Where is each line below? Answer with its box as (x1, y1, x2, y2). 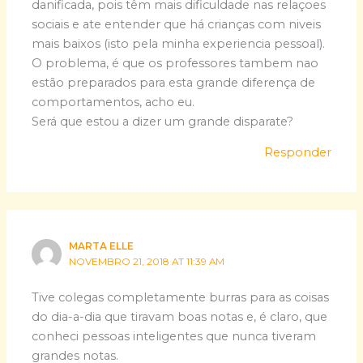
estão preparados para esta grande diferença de (32, 75, 316, 90)
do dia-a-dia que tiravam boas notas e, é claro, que (32, 309, 328, 324)
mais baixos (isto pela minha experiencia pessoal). (32, 36, 326, 51)
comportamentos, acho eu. (32, 94, 195, 109)
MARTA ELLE (69, 241, 135, 253)
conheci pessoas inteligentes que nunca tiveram (32, 328, 317, 344)
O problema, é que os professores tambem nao (32, 55, 319, 70)
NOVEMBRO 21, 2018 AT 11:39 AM (69, 256, 225, 268)
